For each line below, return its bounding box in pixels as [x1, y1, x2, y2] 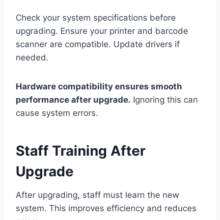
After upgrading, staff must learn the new [16, 190, 179, 200]
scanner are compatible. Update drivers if [16, 39, 180, 50]
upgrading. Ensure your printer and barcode [16, 26, 188, 36]
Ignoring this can [131, 95, 198, 105]
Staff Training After [16, 142, 145, 160]
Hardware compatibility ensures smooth [16, 82, 182, 92]
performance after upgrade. [16, 95, 131, 105]
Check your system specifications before [16, 13, 176, 23]
